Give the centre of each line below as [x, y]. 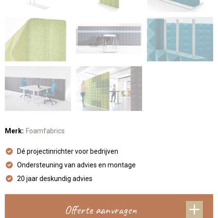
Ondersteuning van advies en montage [76, 165]
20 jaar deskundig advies [54, 178]
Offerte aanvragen [100, 209]
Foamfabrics [45, 131]
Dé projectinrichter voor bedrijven [67, 151]
